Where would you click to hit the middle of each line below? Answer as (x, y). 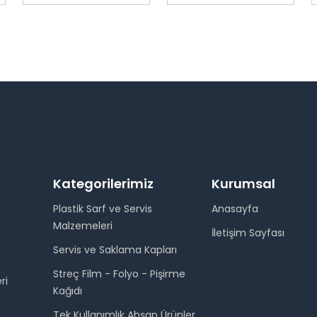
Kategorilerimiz (103, 184)
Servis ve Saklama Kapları (115, 250)
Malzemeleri (83, 226)
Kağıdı (68, 291)
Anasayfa (235, 209)
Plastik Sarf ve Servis (103, 209)
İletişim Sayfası (248, 233)
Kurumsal (243, 184)
